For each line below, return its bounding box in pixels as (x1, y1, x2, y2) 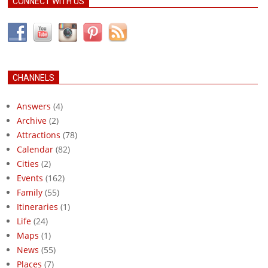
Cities (17, 158, 39, 169)
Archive (17, 115, 47, 126)
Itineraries (17, 201, 58, 212)
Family (17, 187, 42, 198)
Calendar (17, 144, 53, 155)
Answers (17, 100, 51, 112)
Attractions (17, 129, 60, 141)
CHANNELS (13, 73, 54, 83)
